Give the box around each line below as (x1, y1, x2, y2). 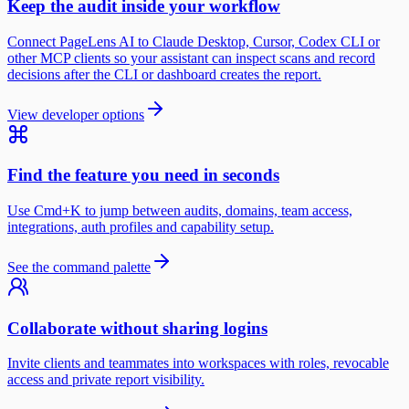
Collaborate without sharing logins (7, 318, 267, 338)
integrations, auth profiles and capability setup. (7, 219, 274, 235)
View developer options (7, 106, 144, 122)
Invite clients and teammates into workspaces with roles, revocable (7, 355, 389, 372)
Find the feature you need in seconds (7, 165, 279, 185)
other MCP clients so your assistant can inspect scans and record (7, 49, 375, 66)
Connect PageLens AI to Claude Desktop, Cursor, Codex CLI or (7, 33, 380, 49)
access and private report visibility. (7, 372, 204, 388)
